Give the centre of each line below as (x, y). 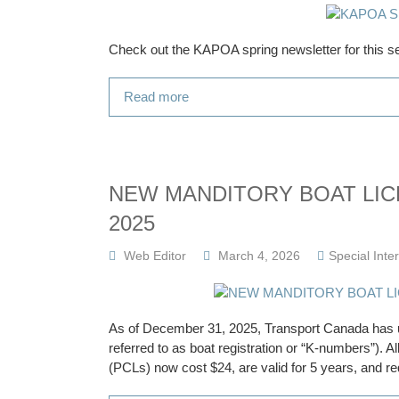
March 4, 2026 (259, 256)
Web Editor (155, 256)
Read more (156, 97)
